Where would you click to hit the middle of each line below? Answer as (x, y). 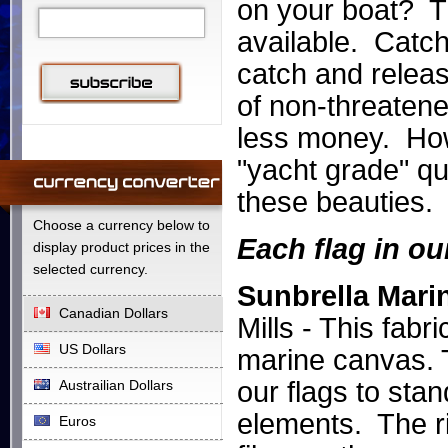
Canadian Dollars (113, 313)
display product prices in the (121, 247)
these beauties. (335, 202)
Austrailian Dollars (116, 385)
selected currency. (90, 269)
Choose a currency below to (121, 225)
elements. (307, 424)
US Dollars (92, 349)
